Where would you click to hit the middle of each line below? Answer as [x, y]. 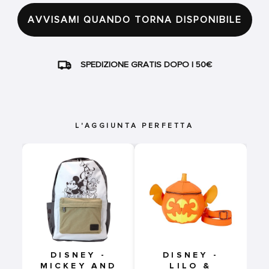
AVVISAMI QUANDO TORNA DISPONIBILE [134, 20]
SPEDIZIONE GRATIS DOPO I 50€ [146, 65]
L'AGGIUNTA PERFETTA [134, 126]
